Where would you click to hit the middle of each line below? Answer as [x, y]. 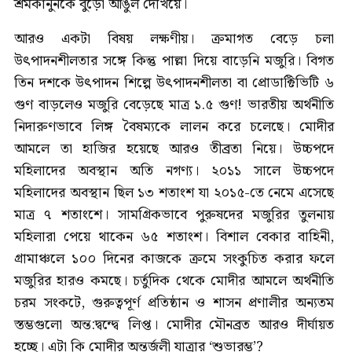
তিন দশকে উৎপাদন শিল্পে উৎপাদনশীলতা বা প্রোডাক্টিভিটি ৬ [174, 82]
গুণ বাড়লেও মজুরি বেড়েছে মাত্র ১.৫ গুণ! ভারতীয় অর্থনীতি [174, 104]
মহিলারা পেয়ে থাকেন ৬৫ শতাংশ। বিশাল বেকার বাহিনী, [174, 236]
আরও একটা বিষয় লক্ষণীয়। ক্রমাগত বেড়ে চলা [174, 38]
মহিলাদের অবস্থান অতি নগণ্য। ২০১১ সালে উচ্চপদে [174, 170]
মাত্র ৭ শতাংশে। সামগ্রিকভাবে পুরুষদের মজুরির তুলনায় [174, 214]
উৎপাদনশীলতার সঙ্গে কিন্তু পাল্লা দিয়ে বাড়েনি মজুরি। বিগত [174, 60]
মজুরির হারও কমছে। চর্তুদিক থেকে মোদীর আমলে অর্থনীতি [174, 280]
